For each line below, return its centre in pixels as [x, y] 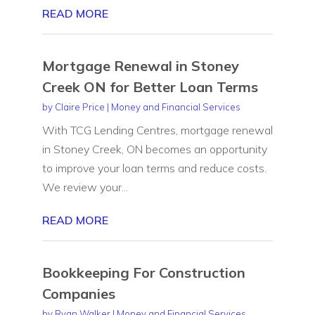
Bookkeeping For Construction [143, 272]
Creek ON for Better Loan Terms [150, 86]
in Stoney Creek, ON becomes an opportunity [154, 149]
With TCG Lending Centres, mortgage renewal [157, 130]
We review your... [85, 187]
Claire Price [79, 107]
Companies [78, 293]
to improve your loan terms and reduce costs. [154, 168]
